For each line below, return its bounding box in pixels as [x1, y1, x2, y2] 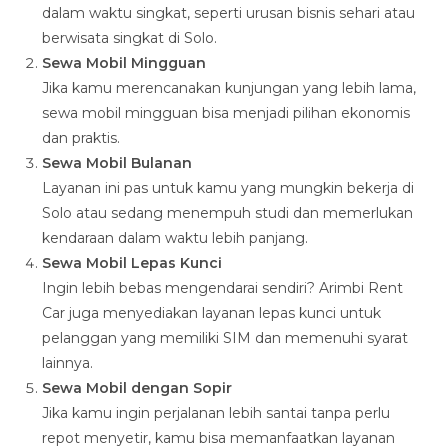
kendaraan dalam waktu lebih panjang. [42, 229, 309, 248]
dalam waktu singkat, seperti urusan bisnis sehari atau [42, 4, 416, 23]
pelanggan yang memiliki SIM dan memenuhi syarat [42, 329, 409, 348]
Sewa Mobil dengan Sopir [42, 379, 233, 398]
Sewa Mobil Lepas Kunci [42, 254, 223, 273]
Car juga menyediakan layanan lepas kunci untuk [42, 304, 382, 323]
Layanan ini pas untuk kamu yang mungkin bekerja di [42, 179, 415, 198]
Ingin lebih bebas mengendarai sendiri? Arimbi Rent [42, 279, 404, 298]
